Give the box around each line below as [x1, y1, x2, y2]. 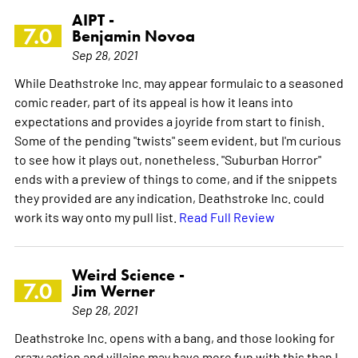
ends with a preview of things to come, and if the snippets [14, 169, 337, 186]
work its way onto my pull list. [14, 208, 179, 225]
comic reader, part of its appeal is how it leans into [14, 93, 293, 109]
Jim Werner [71, 280, 155, 300]
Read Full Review [178, 208, 275, 225]
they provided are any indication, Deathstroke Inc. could [14, 189, 324, 205]
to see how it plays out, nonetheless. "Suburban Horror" [14, 150, 321, 167]
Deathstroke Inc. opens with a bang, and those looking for [14, 328, 335, 345]
